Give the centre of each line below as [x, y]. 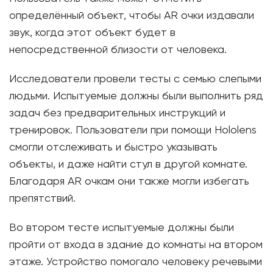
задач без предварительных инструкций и [117, 113]
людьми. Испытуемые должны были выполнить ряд [136, 96]
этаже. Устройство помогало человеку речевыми [136, 262]
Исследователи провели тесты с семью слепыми [135, 79]
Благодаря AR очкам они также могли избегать [129, 182]
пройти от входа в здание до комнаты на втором [136, 245]
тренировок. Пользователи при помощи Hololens [133, 130]
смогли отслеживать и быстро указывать [113, 147]
